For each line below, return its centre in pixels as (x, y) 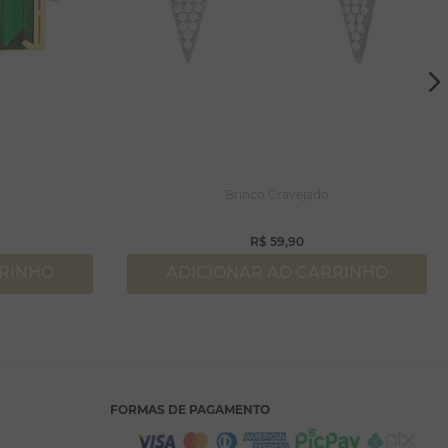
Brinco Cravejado (277, 194)
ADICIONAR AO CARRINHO (277, 273)
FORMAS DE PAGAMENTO (190, 409)
